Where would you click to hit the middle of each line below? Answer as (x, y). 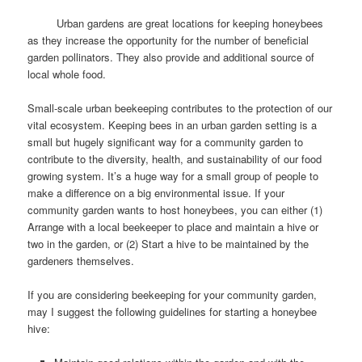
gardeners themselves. (81, 260)
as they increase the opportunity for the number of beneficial (168, 40)
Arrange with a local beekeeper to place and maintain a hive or (173, 226)
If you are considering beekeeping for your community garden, (173, 294)
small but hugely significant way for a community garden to (166, 141)
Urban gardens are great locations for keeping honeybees (176, 23)
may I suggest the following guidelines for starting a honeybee (173, 311)
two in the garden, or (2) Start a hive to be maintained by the (168, 243)
